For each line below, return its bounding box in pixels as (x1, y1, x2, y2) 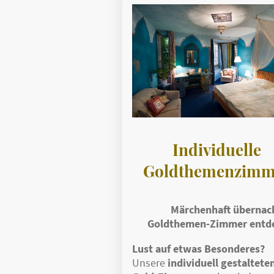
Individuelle (172, 138, 262, 160)
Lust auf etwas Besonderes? (132, 242, 265, 256)
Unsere (132, 256, 168, 270)
